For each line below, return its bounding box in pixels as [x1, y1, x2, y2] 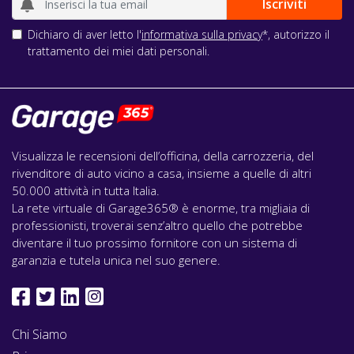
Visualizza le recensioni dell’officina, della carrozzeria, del [12, 147, 314, 164]
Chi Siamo [12, 325, 67, 343]
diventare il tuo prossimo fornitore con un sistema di [12, 234, 297, 250]
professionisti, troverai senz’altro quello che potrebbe [12, 217, 303, 233]
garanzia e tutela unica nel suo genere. [12, 251, 220, 268]
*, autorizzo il [262, 26, 330, 42]
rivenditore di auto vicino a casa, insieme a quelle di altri [12, 164, 311, 181]
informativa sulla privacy [141, 26, 262, 42]
